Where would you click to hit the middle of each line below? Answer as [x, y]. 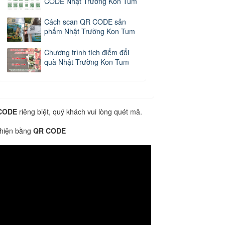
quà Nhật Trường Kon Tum [87, 62]
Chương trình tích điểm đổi [87, 52]
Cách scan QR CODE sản [85, 22]
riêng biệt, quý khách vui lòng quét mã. [80, 111]
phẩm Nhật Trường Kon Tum [90, 31]
